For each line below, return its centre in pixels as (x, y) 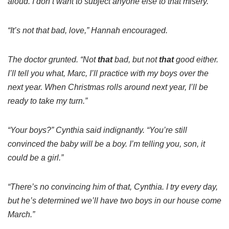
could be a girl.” (36, 158)
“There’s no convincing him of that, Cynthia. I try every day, (113, 187)
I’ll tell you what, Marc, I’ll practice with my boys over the (108, 74)
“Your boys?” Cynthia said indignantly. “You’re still (97, 130)
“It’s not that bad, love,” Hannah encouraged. (88, 31)
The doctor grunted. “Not (53, 60)
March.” (21, 215)
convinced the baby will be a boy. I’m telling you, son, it (106, 144)
